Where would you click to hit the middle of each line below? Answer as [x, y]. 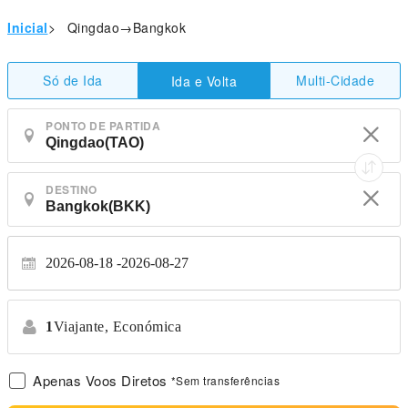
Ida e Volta [204, 81]
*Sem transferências [225, 380]
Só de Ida [73, 80]
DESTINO [71, 189]
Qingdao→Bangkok [126, 27]
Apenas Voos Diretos [100, 380]
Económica [147, 326]
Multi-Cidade [335, 80]
